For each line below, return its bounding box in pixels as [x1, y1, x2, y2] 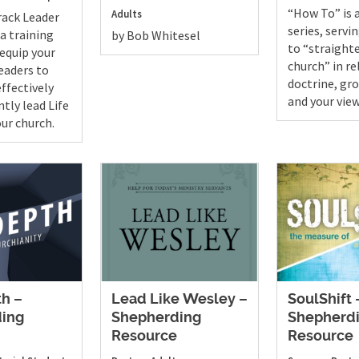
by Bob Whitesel [111, 26, 200, 43]
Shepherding [111, 311, 201, 326]
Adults [111, 6, 142, 21]
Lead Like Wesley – [111, 292, 248, 308]
